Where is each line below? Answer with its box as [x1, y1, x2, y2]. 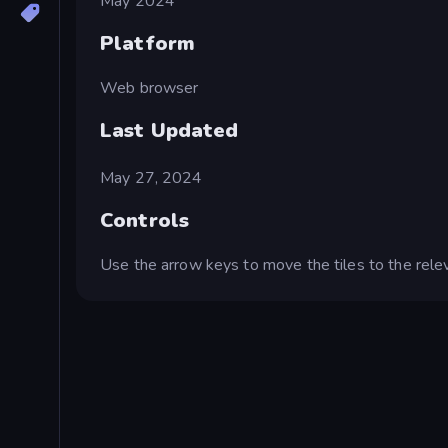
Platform [100, 30, 196, 58]
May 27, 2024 [100, 166, 203, 189]
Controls [100, 207, 190, 235]
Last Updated [100, 116, 239, 144]
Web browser [100, 76, 199, 99]
